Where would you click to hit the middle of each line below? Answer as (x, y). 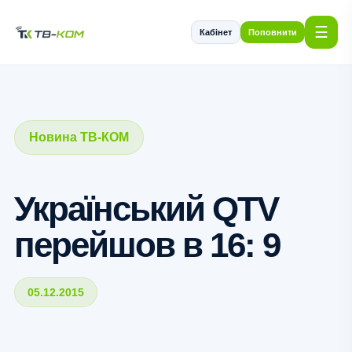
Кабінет (216, 32)
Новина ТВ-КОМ (79, 137)
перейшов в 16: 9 (147, 245)
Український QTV (146, 209)
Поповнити (273, 32)
